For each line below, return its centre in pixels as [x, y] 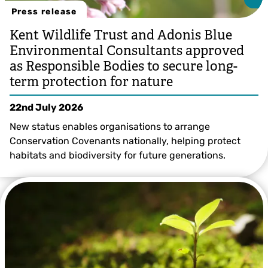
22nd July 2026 [46, 107]
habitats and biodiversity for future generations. [118, 155]
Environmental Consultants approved [127, 50]
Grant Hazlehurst [218, 187]
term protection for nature [91, 81]
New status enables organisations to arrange [110, 126]
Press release [44, 11]
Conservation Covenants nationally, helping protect [125, 141]
